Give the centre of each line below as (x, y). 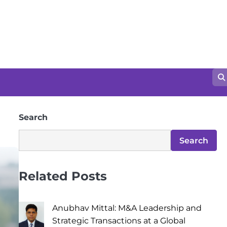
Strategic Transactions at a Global (119, 220)
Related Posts (63, 176)
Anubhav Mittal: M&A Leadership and (127, 208)
